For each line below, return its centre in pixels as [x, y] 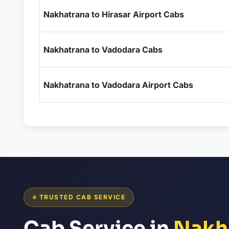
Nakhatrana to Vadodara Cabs [103, 50]
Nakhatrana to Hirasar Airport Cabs [113, 14]
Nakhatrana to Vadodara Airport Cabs [118, 85]
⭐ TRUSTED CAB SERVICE [79, 197]
